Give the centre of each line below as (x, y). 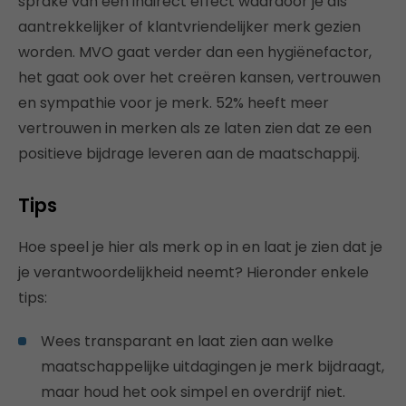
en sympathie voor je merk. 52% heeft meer (174, 102)
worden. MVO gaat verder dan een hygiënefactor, (195, 52)
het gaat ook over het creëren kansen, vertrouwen (199, 77)
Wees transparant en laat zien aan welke (187, 341)
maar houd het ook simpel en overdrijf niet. (193, 391)
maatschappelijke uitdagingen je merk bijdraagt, (213, 366)
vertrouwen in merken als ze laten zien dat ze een (195, 128)
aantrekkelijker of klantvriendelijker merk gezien (189, 26)
